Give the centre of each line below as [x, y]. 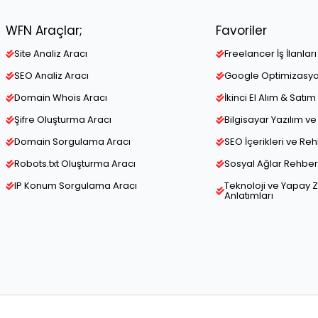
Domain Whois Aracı [61, 98]
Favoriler [241, 31]
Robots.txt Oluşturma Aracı [75, 164]
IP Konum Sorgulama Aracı [76, 186]
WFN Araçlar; [44, 31]
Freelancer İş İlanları [270, 54]
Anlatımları [249, 196]
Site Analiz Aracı [51, 54]
